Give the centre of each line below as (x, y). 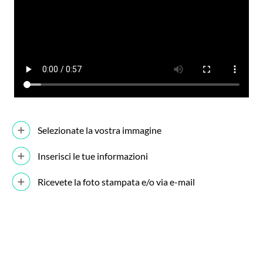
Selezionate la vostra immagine (100, 130)
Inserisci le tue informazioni (93, 156)
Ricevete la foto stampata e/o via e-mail (116, 181)
